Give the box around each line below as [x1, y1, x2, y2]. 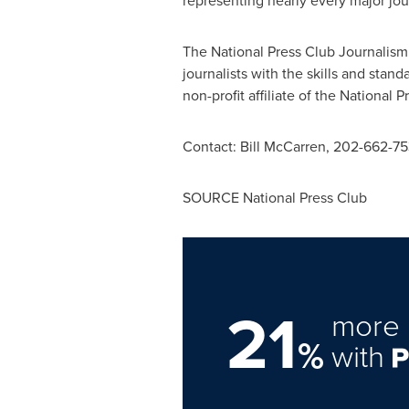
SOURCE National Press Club [182, 187, 367, 207]
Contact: [182, 136, 240, 156]
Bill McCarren [239, 136, 326, 156]
